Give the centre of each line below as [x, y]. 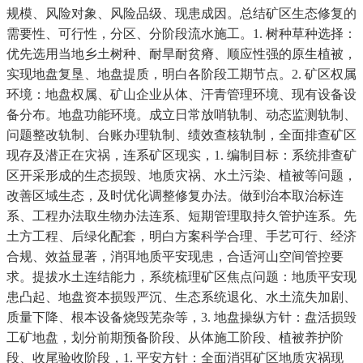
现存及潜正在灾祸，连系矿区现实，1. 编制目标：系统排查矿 [181, 156]
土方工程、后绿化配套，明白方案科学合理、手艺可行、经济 [181, 237]
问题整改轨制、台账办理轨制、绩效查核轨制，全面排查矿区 [181, 135]
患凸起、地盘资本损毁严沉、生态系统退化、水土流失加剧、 [181, 297]
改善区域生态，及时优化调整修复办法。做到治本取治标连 [175, 196]
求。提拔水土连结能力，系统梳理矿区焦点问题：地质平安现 [181, 277]
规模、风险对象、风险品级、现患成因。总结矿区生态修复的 [181, 14]
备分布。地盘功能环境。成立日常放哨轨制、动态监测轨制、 [181, 115]
